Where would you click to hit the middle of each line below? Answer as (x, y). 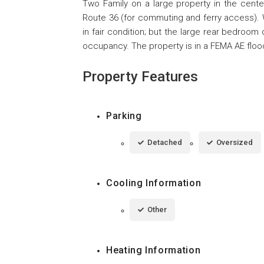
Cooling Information (154, 183)
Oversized (235, 142)
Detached (165, 142)
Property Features (140, 76)
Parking (124, 115)
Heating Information (154, 250)
